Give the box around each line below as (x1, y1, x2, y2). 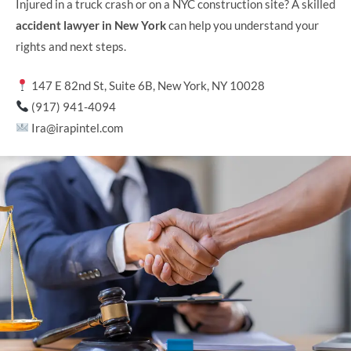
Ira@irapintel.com (29, 120, 124, 135)
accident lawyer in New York (16, 18, 166, 33)
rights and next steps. (16, 39, 126, 54)
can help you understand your (166, 18, 319, 33)
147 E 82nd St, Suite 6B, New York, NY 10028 (29, 78, 266, 92)
